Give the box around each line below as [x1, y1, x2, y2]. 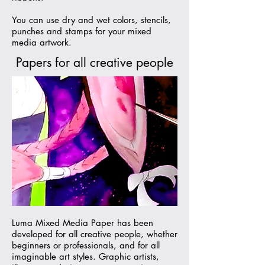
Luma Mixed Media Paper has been [12, 217, 153, 228]
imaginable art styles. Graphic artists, [12, 251, 159, 262]
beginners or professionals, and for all [12, 240, 160, 251]
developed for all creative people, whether [12, 228, 177, 240]
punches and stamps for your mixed [12, 25, 151, 37]
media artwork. [12, 37, 72, 48]
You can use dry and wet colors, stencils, [12, 14, 171, 25]
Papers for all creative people [16, 54, 173, 70]
